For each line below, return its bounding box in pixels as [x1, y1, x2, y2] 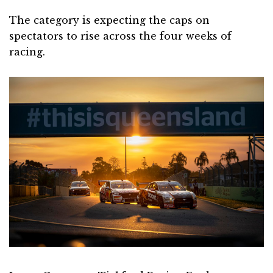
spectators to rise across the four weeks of [9, 30, 232, 42]
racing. [9, 46, 45, 58]
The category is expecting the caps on [9, 14, 210, 26]
